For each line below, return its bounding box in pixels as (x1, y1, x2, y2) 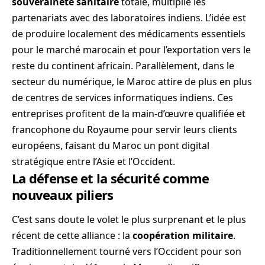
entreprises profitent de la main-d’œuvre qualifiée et (12, 106, 245, 120)
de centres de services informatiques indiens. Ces (12, 91, 233, 104)
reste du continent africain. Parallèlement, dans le (12, 59, 234, 72)
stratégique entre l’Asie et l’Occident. (12, 154, 175, 168)
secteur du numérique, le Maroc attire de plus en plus (12, 75, 252, 88)
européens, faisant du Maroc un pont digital (12, 138, 209, 152)
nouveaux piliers (12, 185, 114, 203)
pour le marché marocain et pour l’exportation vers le (12, 43, 251, 56)
